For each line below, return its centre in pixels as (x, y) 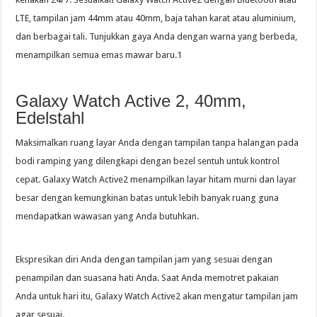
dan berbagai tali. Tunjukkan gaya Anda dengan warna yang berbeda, (157, 36)
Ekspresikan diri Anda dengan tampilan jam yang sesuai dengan (144, 259)
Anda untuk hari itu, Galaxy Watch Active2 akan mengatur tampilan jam (157, 296)
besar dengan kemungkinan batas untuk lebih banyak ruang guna (148, 197)
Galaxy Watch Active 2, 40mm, (131, 100)
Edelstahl (50, 117)
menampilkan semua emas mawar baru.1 (99, 54)
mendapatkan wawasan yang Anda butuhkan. (108, 216)
